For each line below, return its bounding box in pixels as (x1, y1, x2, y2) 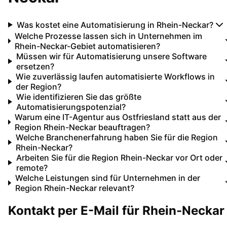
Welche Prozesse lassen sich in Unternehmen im (14, 30, 202, 41)
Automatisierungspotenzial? (16, 101, 126, 112)
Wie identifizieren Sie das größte (16, 91, 141, 102)
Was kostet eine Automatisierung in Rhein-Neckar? (16, 19, 213, 30)
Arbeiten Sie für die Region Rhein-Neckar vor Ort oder (16, 152, 222, 163)
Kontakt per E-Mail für (8, 203, 142, 218)
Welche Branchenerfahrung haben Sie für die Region (15, 132, 218, 142)
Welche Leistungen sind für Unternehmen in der (15, 172, 200, 183)
